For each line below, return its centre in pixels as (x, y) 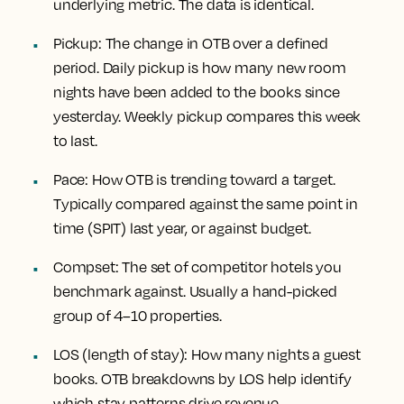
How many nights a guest (274, 354)
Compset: (86, 267)
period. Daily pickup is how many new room (200, 68)
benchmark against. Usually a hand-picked (195, 291)
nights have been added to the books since (197, 92)
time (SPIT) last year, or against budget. (182, 228)
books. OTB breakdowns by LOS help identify (202, 379)
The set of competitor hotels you (230, 267)
